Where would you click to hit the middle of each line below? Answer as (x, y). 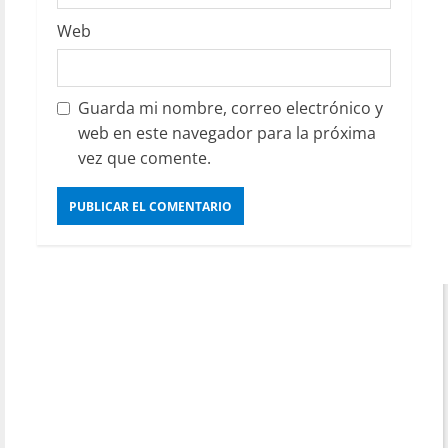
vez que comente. (144, 158)
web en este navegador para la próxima (227, 133)
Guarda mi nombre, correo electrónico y (230, 108)
